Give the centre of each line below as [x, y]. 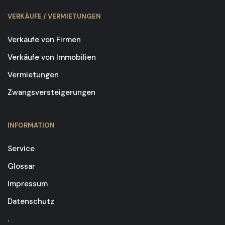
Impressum [28, 184]
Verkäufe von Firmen [44, 39]
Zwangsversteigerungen [51, 92]
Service [21, 148]
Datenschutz [31, 201]
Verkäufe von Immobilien [52, 57]
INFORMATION [31, 125]
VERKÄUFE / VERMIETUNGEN [54, 16]
